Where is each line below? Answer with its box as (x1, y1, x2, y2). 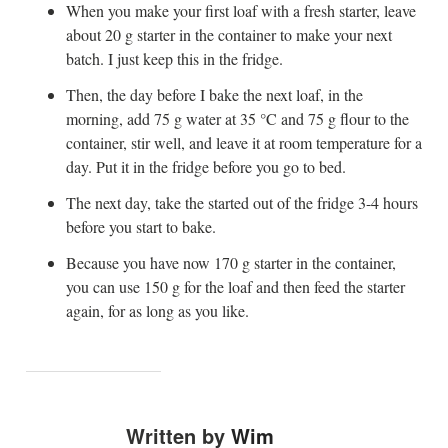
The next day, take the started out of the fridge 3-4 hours (65, 192, 418, 214)
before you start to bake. (65, 216, 216, 238)
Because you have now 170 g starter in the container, (65, 252, 396, 274)
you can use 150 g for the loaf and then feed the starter (65, 276, 405, 298)
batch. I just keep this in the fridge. (65, 48, 283, 70)
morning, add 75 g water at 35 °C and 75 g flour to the (65, 108, 409, 130)
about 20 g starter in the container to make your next (65, 24, 392, 46)
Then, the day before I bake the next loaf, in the (65, 84, 363, 106)
